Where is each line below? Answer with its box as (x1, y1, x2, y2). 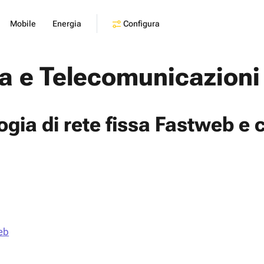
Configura (123, 18, 160, 28)
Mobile (10, 19, 36, 28)
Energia (52, 19, 81, 28)
